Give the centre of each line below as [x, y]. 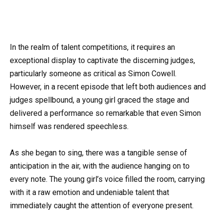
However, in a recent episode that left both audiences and [108, 87]
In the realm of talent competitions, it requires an [92, 47]
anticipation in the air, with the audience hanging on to [100, 166]
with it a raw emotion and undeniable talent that [89, 193]
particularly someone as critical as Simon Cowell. [93, 74]
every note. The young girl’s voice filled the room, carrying [107, 179]
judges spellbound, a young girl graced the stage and [99, 100]
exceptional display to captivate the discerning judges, [102, 61]
